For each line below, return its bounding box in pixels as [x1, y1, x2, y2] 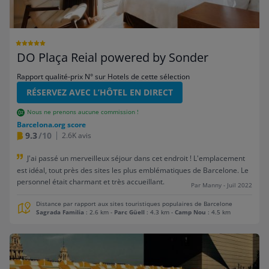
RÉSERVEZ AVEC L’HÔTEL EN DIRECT [26, 86, 173, 98]
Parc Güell [114, 208, 145, 216]
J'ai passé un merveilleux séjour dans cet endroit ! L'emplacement [27, 153, 245, 164]
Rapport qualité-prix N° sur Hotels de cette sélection [17, 71, 190, 82]
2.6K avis [62, 130, 91, 141]
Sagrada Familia [36, 208, 84, 216]
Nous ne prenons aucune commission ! [26, 108, 139, 116]
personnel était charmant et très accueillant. [17, 176, 165, 187]
